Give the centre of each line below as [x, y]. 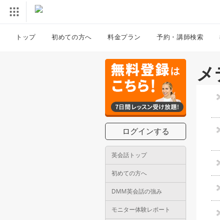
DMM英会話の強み [137, 191]
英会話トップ [129, 155]
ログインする [146, 131]
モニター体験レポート [141, 209]
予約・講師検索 [180, 37]
